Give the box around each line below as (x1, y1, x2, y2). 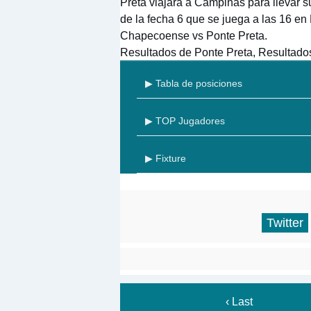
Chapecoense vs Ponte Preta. (120, 29, 267, 42)
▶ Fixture (145, 153, 186, 165)
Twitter (267, 216, 303, 230)
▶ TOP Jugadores (145, 115, 225, 127)
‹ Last (225, 296, 253, 308)
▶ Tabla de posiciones (145, 78, 242, 90)
